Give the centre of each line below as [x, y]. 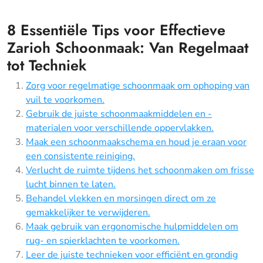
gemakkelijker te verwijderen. [88, 212]
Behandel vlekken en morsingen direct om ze [121, 198]
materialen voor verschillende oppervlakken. [120, 128]
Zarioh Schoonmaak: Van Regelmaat [128, 47]
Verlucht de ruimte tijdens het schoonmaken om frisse [140, 170]
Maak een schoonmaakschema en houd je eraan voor [136, 142]
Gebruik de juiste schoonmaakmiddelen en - [119, 114]
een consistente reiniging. [80, 156]
